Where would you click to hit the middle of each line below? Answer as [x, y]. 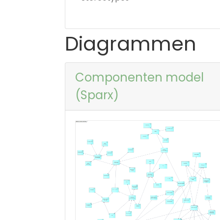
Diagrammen [131, 43]
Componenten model [139, 77]
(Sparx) [97, 95]
